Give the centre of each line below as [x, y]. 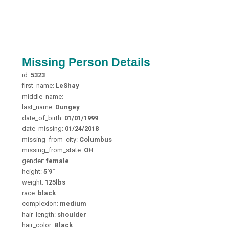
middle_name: [42, 96]
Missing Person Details [86, 62]
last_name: [38, 107]
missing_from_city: [50, 139]
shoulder [72, 214]
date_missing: [43, 129]
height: [32, 171]
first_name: [39, 86]
